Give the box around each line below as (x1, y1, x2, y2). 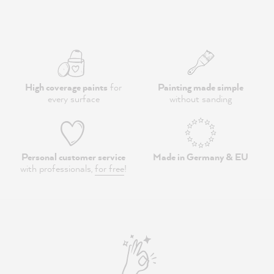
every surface (47, 92, 100, 105)
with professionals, (20, 161, 95, 175)
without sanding (169, 92, 232, 105)
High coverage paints (25, 80, 108, 94)
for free (95, 161, 124, 175)
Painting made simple (158, 80, 243, 94)
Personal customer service (21, 150, 125, 163)
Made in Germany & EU (153, 150, 248, 163)
